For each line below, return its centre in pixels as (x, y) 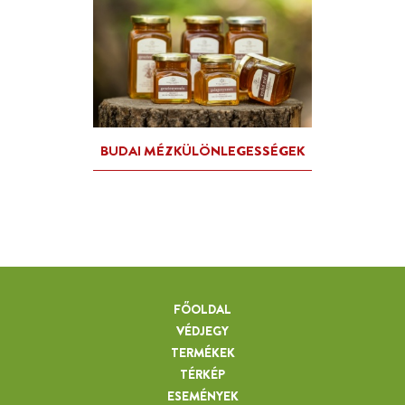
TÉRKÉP (202, 375)
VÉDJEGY (202, 331)
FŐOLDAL (202, 310)
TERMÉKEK (202, 353)
